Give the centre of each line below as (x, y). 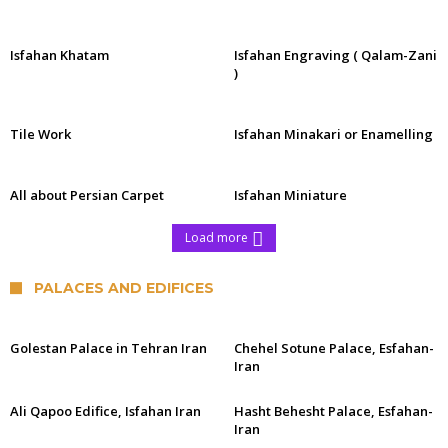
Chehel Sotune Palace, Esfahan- (334, 348)
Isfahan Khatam (59, 55)
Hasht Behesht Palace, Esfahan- (333, 411)
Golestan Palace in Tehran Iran (108, 348)
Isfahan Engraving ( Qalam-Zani (335, 55)
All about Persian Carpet (87, 195)
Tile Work (40, 134)
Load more (216, 237)
